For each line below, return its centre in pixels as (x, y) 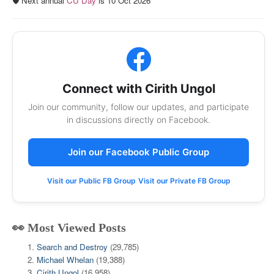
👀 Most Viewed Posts (69, 228)
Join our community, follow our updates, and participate (139, 107)
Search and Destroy (72, 247)
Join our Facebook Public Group (139, 152)
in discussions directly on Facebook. (139, 120)
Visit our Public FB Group (91, 181)
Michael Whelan (65, 260)
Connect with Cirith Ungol (139, 89)
